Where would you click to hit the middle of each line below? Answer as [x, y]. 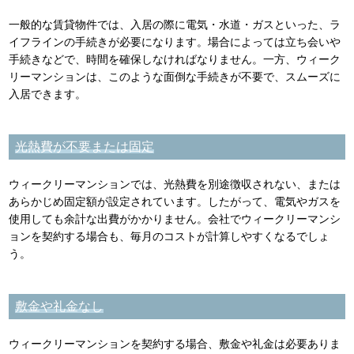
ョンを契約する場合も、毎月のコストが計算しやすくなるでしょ [169, 236]
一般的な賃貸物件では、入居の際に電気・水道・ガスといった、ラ [175, 24]
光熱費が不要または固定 [85, 146]
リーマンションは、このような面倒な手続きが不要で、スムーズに [175, 76]
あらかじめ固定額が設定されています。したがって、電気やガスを [175, 201]
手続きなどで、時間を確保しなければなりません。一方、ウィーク [175, 59]
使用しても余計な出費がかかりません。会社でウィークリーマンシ [175, 218]
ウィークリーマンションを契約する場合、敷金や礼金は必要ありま [175, 343]
